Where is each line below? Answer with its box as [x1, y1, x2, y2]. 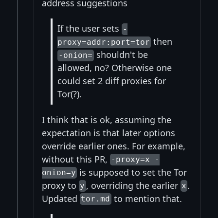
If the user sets [57, 22, 122, 35]
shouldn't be [93, 49, 148, 61]
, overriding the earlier [86, 179, 181, 191]
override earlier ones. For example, [42, 140, 185, 152]
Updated [42, 192, 80, 204]
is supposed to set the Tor [77, 166, 187, 178]
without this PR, [42, 153, 110, 165]
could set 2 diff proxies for [57, 75, 166, 87]
